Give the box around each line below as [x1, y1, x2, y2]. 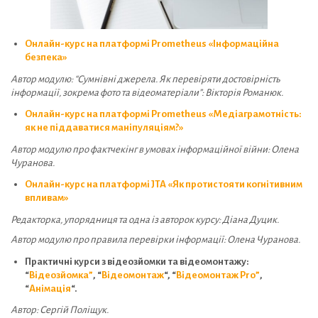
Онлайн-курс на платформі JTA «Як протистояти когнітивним [25, 179, 302, 190]
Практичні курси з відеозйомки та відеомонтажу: [25, 256, 249, 267]
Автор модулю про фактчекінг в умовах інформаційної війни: [11, 143, 271, 155]
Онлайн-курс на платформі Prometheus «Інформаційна [25, 38, 279, 50]
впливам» [25, 192, 69, 204]
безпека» [25, 52, 67, 63]
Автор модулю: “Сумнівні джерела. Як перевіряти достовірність [11, 73, 280, 84]
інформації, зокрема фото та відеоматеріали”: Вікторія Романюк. [11, 87, 283, 98]
